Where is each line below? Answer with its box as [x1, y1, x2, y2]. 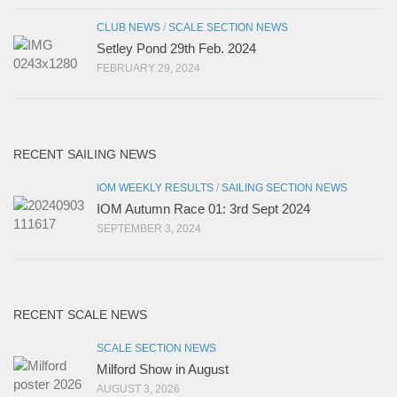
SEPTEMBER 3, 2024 [97, 222, 201, 236]
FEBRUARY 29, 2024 [97, 62, 200, 75]
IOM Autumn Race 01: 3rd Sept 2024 [97, 201, 310, 217]
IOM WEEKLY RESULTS [97, 182, 214, 195]
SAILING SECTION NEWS [222, 182, 347, 195]
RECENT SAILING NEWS [13, 147, 156, 162]
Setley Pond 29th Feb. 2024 [97, 41, 256, 57]
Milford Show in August [97, 362, 229, 378]
